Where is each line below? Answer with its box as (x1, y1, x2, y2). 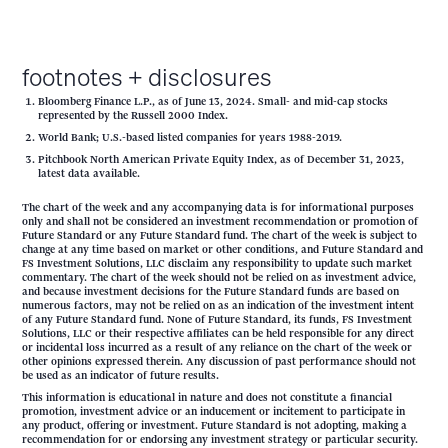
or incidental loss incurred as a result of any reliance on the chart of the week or (22, 340, 413, 354)
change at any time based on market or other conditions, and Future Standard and (22, 242, 424, 256)
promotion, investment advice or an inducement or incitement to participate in (22, 404, 406, 418)
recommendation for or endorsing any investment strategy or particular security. (22, 432, 419, 446)
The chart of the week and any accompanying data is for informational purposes (22, 200, 415, 214)
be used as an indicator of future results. (22, 368, 220, 382)
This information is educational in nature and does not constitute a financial (22, 390, 393, 404)
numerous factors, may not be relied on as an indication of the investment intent (22, 298, 415, 312)
